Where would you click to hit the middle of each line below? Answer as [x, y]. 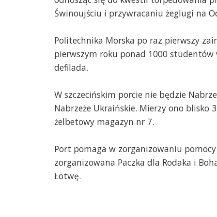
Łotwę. [68, 176]
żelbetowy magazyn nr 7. [104, 121]
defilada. [71, 67]
